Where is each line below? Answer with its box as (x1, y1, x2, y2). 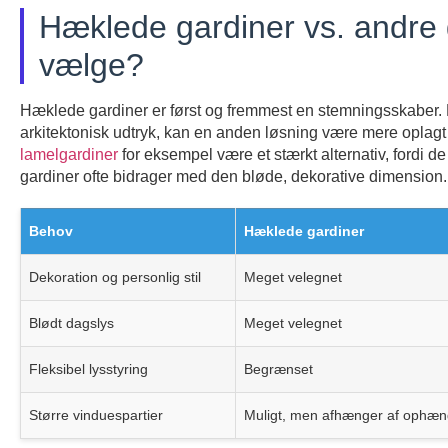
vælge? (39, 47, 144, 84)
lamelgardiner (20, 146, 118, 164)
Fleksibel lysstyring (29, 361, 148, 378)
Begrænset (244, 361, 313, 378)
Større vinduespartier (29, 407, 163, 424)
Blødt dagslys (29, 315, 114, 332)
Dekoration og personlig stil (29, 269, 201, 286)
